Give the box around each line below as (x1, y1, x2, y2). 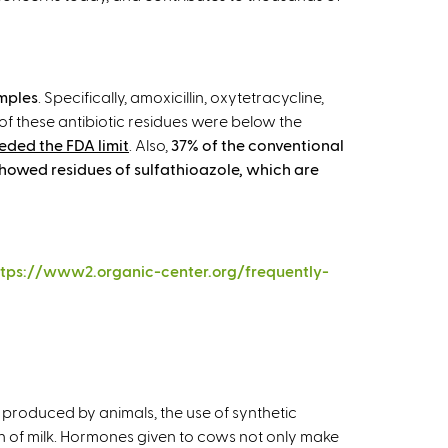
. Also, (129, 135, 171, 154)
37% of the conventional (171, 135, 344, 154)
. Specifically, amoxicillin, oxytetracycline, (38, 87, 324, 106)
